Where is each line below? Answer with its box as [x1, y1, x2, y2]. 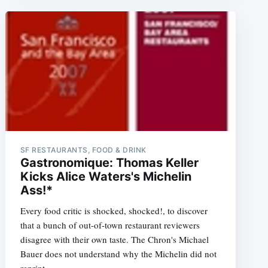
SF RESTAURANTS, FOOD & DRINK [20, 145, 147, 154]
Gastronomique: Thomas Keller [20, 156, 199, 170]
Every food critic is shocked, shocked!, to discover [20, 205, 208, 217]
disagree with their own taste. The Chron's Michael [20, 233, 209, 245]
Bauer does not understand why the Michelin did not [20, 248, 217, 260]
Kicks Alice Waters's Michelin [20, 169, 191, 184]
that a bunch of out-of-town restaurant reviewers [20, 219, 200, 231]
